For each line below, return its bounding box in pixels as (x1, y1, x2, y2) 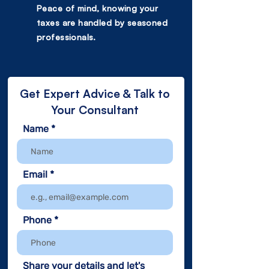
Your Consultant (51, 103, 139, 117)
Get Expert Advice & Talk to (20, 86, 170, 101)
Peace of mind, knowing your (37, 3, 159, 13)
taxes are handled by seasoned (37, 17, 168, 28)
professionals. (37, 32, 96, 42)
